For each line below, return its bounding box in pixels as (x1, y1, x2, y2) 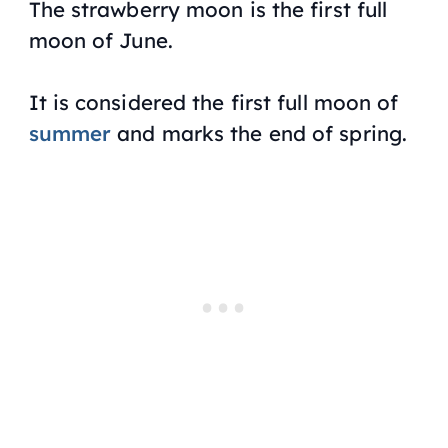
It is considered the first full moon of (28, 89, 399, 116)
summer (28, 120, 112, 147)
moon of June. (28, 27, 173, 54)
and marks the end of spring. (111, 120, 408, 147)
